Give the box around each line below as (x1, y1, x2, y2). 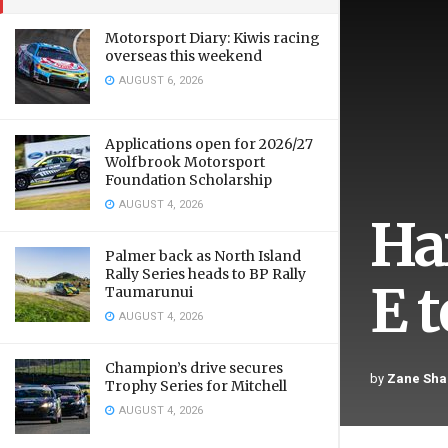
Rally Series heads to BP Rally (105, 265, 306, 283)
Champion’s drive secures (105, 359, 283, 377)
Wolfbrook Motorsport (105, 153, 265, 171)
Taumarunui (105, 283, 193, 301)
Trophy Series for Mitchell (105, 377, 287, 395)
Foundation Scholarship (105, 171, 272, 189)
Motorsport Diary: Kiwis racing (105, 29, 320, 47)
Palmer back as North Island (105, 247, 301, 265)
